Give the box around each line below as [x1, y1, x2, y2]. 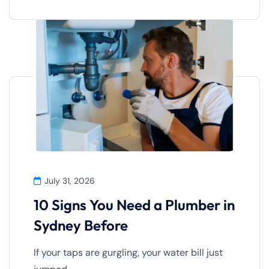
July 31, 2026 [44, 175, 95, 186]
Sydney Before [34, 216, 128, 234]
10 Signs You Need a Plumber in [34, 196, 235, 214]
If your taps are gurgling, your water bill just [34, 246, 223, 259]
